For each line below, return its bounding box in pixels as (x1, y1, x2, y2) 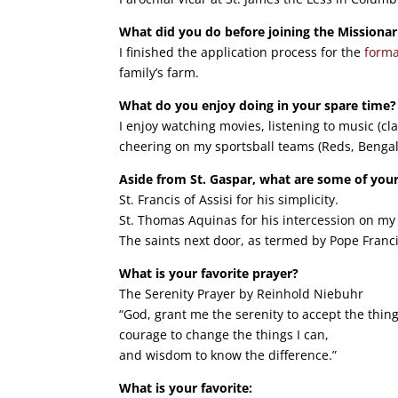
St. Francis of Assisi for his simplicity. (119, 191, 339, 209)
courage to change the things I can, (119, 326, 330, 344)
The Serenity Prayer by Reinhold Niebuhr (119, 285, 364, 303)
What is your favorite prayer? (119, 265, 299, 283)
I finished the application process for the (119, 44, 365, 61)
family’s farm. (119, 64, 200, 82)
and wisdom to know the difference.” (119, 346, 338, 364)
